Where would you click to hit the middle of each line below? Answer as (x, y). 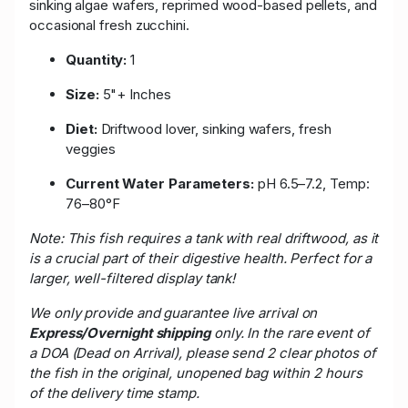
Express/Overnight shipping (120, 332)
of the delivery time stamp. (114, 393)
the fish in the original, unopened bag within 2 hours (196, 372)
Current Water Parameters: (160, 183)
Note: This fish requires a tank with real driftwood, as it (204, 238)
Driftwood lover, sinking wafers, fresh (214, 128)
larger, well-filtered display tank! (133, 278)
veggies (91, 148)
